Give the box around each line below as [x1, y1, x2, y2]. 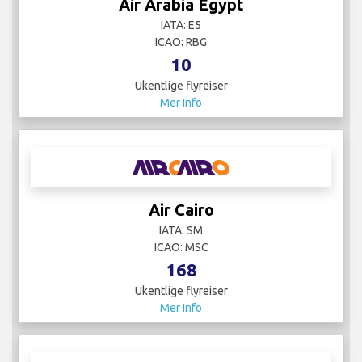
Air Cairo [148, 200, 214, 220]
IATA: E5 [161, 19, 201, 32]
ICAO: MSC [154, 241, 208, 255]
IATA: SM [159, 224, 203, 238]
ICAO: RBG [155, 36, 207, 49]
